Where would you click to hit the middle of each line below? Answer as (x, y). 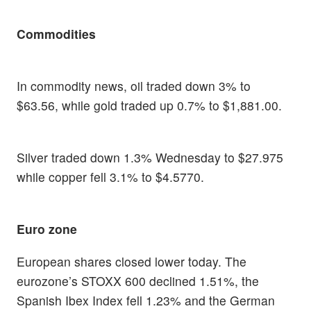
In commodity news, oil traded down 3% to (134, 85)
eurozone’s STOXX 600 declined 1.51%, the (138, 281)
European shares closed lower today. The (132, 262)
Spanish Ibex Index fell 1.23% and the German (146, 301)
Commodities (56, 33)
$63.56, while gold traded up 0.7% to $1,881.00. (149, 105)
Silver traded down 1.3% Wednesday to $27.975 (150, 157)
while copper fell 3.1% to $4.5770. (110, 176)
